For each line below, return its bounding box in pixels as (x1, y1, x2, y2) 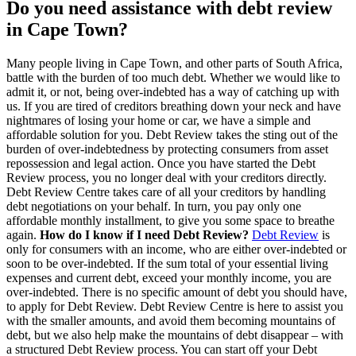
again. (6, 228, 40, 242)
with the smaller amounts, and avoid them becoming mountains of (6, 314, 335, 328)
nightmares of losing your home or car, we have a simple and (6, 114, 311, 128)
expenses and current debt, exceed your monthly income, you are (6, 271, 331, 285)
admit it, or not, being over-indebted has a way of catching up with (6, 85, 339, 99)
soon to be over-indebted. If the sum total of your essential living (6, 257, 328, 271)
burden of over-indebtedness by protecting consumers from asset (6, 142, 328, 157)
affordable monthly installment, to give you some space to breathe (6, 214, 335, 228)
